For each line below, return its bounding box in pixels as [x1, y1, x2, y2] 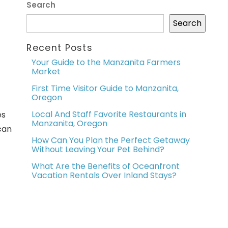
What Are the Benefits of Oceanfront [32, 160, 180, 173]
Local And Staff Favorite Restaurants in [32, 108, 187, 121]
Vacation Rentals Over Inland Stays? [32, 169, 177, 182]
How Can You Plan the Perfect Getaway [32, 134, 190, 147]
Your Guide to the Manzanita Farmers [32, 56, 181, 69]
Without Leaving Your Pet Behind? [32, 144, 165, 156]
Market [32, 66, 61, 78]
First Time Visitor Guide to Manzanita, [32, 82, 179, 95]
